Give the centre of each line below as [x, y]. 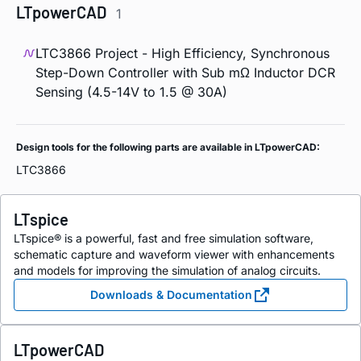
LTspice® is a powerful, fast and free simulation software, [164, 238]
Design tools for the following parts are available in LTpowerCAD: [168, 147]
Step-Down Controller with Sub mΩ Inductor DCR [185, 73]
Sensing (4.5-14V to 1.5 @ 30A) [131, 92]
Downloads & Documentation [171, 294]
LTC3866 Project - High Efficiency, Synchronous [183, 54]
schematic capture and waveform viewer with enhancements [174, 254]
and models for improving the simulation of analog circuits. [167, 270]
